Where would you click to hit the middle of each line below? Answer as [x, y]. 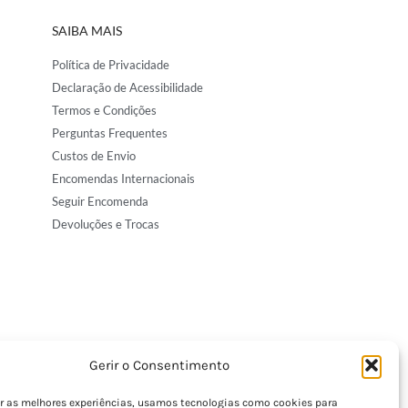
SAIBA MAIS [87, 31]
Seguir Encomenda [101, 202]
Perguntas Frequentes [110, 133]
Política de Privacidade [111, 65]
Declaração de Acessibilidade [128, 88]
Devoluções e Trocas [106, 224]
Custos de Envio [94, 156]
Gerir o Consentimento [159, 365]
